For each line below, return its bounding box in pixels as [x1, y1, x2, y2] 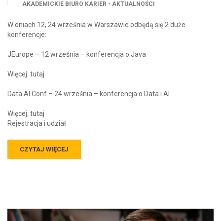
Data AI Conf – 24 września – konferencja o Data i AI [7, 90, 170, 98]
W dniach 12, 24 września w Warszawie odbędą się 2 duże [7, 21, 185, 29]
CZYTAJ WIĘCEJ [20, 146, 69, 153]
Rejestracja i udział [7, 119, 66, 128]
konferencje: [7, 31, 46, 39]
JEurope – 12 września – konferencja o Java [7, 50, 146, 59]
